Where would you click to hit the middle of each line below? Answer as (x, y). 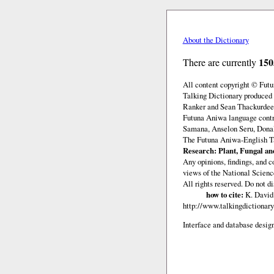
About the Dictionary (216, 39)
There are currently (220, 62)
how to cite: (224, 194)
